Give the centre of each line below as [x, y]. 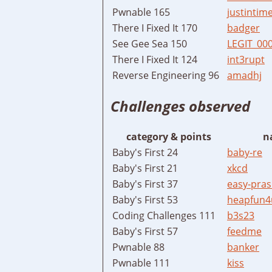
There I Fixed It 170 [155, 28]
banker [243, 247]
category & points [168, 136]
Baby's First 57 [145, 231]
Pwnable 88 [138, 247]
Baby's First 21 [145, 168]
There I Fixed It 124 [155, 59]
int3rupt [246, 59]
